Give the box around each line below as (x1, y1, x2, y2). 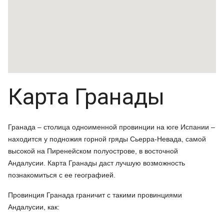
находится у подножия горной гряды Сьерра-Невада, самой (8, 134, 206, 143)
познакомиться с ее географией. (8, 170, 115, 179)
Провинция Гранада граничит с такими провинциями (8, 190, 182, 199)
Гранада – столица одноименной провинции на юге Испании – (8, 122, 215, 131)
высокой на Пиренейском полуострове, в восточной (8, 146, 178, 155)
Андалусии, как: (8, 202, 59, 211)
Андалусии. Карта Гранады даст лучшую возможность (8, 158, 185, 167)
